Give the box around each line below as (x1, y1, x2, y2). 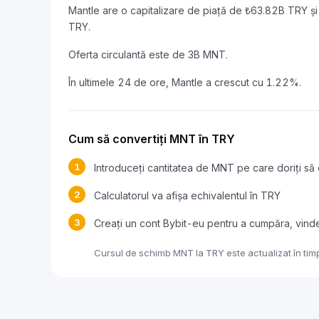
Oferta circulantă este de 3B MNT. (68, 48, 228, 61)
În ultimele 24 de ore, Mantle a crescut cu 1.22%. (68, 76, 301, 88)
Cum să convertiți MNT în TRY (68, 132, 235, 146)
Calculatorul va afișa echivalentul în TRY (94, 189, 281, 202)
